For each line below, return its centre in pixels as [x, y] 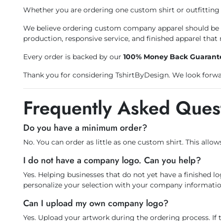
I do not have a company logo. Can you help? [112, 161]
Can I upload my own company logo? [96, 203]
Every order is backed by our [73, 57]
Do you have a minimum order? [85, 128]
